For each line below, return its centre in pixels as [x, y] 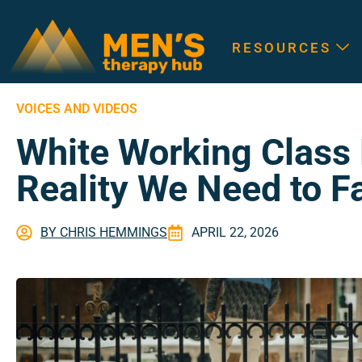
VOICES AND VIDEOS [77, 109]
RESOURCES [281, 47]
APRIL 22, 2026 [235, 233]
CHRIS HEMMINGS [112, 233]
